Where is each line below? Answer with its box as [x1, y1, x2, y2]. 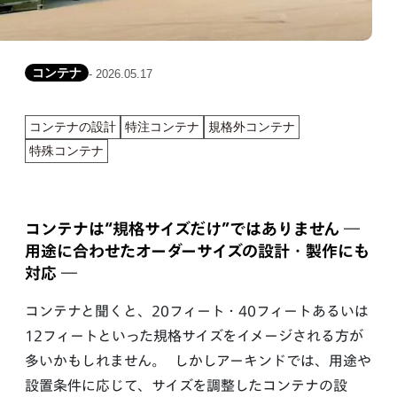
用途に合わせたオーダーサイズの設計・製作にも [25, 245, 370, 262]
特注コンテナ [125, 120, 199, 135]
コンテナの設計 [29, 120, 116, 135]
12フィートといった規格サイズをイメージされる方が [25, 331, 363, 346]
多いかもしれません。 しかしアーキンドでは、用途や [25, 355, 371, 370]
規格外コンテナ [208, 120, 295, 135]
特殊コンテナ [29, 144, 104, 159]
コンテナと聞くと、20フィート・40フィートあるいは [25, 306, 369, 321]
